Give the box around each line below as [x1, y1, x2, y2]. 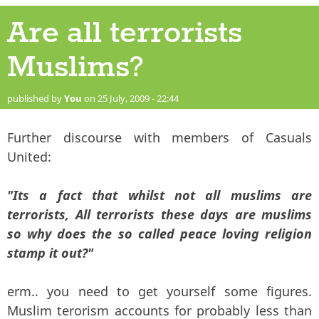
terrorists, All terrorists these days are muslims [7, 205, 312, 223]
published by [7, 91, 64, 105]
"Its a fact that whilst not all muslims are [7, 186, 312, 204]
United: [7, 147, 51, 165]
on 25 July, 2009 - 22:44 [82, 91, 179, 105]
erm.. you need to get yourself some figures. [7, 282, 312, 300]
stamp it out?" [7, 244, 93, 261]
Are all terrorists [7, 14, 242, 53]
